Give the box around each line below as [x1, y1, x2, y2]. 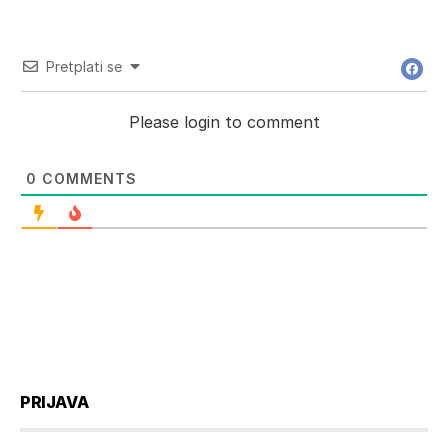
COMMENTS [37, 169, 137, 187]
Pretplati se [46, 57, 122, 75]
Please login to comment [128, 111, 320, 132]
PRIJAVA [20, 391, 89, 412]
